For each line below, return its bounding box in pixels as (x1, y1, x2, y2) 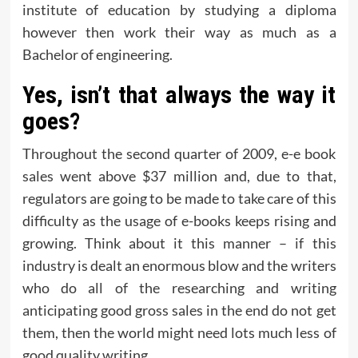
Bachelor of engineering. (22, 46, 173, 64)
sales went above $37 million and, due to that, (22, 167, 336, 185)
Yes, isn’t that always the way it (22, 81, 336, 109)
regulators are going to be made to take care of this (22, 189, 336, 208)
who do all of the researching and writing (22, 279, 336, 297)
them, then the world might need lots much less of (22, 324, 336, 342)
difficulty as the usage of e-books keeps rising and (22, 212, 336, 230)
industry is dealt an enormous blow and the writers (22, 257, 336, 275)
